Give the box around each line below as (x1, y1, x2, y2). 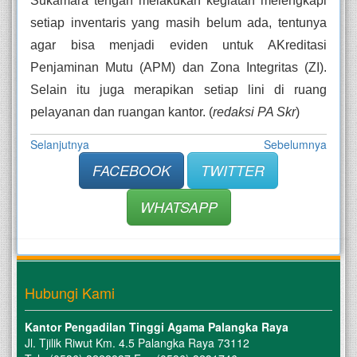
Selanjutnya (30, 135, 89, 152)
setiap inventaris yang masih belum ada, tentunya (30, 16, 327, 30)
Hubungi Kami (25, 281, 115, 303)
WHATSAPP (139, 196, 218, 217)
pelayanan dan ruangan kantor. (30, 105, 209, 120)
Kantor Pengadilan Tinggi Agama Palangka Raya (25, 318, 288, 335)
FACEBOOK (92, 159, 171, 180)
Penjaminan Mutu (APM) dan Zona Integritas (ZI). (30, 61, 327, 75)
